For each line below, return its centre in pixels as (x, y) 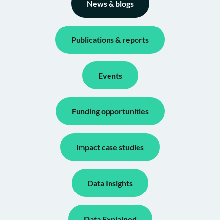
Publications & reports (110, 40)
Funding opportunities (110, 111)
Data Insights (110, 183)
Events (110, 76)
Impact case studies (110, 147)
